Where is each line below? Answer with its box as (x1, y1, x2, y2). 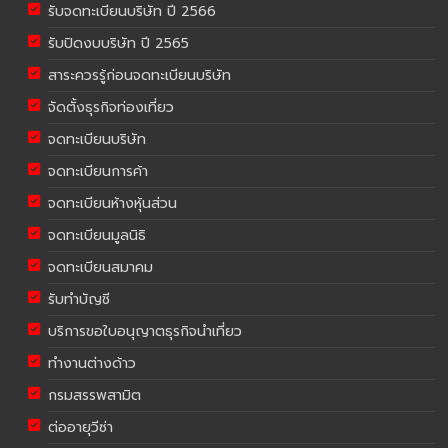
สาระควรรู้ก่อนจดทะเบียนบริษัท (48, 65, 232, 86)
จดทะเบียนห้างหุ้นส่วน (48, 193, 178, 214)
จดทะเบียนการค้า (48, 161, 149, 182)
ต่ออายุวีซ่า (48, 417, 114, 438)
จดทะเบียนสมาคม (48, 257, 154, 278)
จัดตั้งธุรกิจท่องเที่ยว (48, 97, 175, 118)
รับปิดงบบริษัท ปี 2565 (48, 33, 190, 54)
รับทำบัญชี (48, 289, 111, 310)
